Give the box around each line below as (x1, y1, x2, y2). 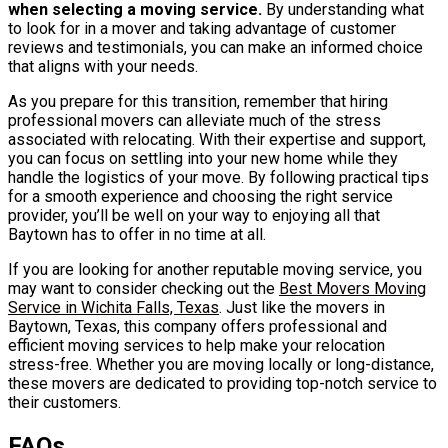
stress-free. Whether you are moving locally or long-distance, (8, 354, 434, 374)
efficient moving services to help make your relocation (8, 335, 385, 355)
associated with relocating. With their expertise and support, (8, 129, 426, 149)
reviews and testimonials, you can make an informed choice (8, 37, 423, 57)
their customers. (8, 392, 121, 412)
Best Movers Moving (279, 278, 426, 298)
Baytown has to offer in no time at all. (8, 224, 266, 244)
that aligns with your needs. (8, 56, 198, 76)
